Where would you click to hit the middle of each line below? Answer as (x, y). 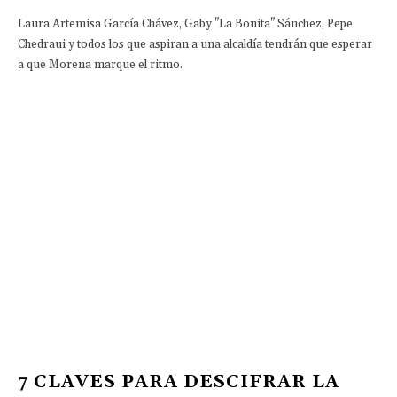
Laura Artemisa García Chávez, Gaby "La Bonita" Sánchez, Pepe (185, 23)
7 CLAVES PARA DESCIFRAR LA (179, 382)
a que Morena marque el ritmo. (100, 64)
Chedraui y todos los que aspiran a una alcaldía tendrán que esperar (195, 44)
